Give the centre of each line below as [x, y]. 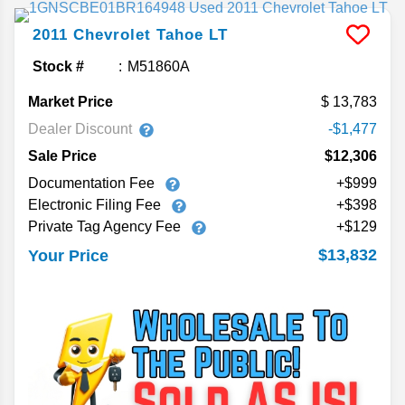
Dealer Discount [80, 128]
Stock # [58, 67]
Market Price [71, 102]
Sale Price [62, 156]
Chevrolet [112, 35]
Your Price [68, 255]
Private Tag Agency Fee [106, 227]
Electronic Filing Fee [96, 205]
